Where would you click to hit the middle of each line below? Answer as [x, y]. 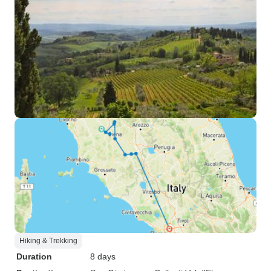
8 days [103, 256]
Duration [34, 256]
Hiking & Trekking [48, 241]
